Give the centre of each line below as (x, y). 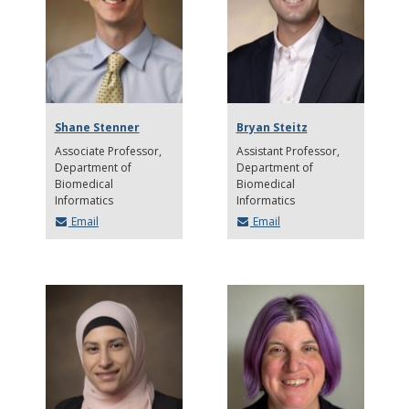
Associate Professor (108, 151)
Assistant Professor (286, 151)
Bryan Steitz (272, 127)
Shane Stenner (97, 127)
